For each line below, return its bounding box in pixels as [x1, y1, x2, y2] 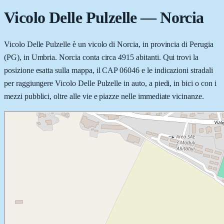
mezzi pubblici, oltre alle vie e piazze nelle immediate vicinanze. [4, 91, 204, 100]
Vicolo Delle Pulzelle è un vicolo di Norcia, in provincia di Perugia [4, 39, 213, 48]
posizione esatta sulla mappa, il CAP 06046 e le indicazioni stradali [4, 65, 213, 74]
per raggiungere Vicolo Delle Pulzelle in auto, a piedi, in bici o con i [4, 78, 216, 87]
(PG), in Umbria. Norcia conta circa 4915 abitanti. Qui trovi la [4, 52, 198, 61]
